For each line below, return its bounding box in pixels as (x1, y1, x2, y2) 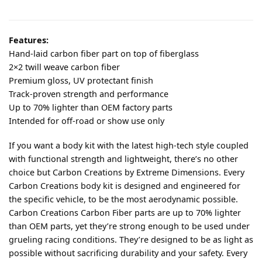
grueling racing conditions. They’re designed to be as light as (9, 233, 253, 245)
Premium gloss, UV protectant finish (9, 75, 153, 87)
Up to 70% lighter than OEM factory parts (9, 102, 173, 113)
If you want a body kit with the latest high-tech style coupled (9, 139, 249, 151)
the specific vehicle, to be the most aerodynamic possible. (9, 193, 238, 205)
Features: (9, 35, 49, 46)
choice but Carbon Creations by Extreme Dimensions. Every (9, 166, 244, 178)
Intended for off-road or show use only (9, 115, 164, 127)
